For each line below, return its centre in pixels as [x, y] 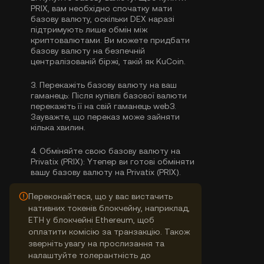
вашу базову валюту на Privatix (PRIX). [106, 172]
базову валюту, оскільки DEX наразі [103, 19]
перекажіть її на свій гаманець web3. [103, 106]
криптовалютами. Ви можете [90, 40]
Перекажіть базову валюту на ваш [108, 85]
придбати [170, 40]
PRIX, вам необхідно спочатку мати [101, 8]
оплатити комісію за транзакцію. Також [109, 232]
